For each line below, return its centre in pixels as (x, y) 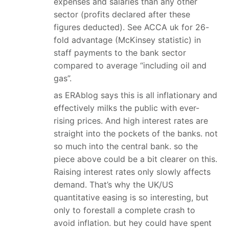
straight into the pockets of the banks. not (136, 133)
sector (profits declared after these (122, 14)
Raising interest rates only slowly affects (132, 171)
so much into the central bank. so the (126, 146)
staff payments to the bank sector (120, 52)
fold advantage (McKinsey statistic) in (127, 40)
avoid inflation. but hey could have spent (133, 223)
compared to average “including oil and (130, 65)
